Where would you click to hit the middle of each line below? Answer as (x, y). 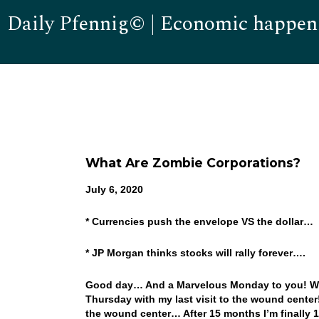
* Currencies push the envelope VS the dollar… (200, 221)
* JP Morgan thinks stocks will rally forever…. (197, 253)
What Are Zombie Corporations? (193, 162)
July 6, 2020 (114, 189)
